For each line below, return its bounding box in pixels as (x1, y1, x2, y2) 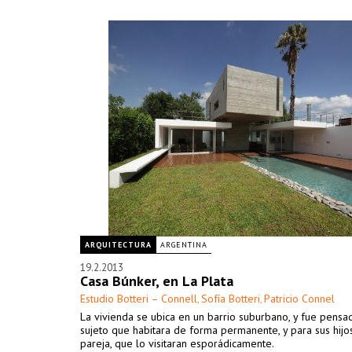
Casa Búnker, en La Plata (80, 272, 233, 290)
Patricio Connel (264, 291, 335, 306)
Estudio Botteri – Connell (80, 291, 197, 306)
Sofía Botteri (201, 291, 260, 306)
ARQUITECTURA (85, 240, 152, 250)
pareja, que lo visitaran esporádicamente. (80, 336, 274, 350)
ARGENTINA (160, 240, 207, 250)
